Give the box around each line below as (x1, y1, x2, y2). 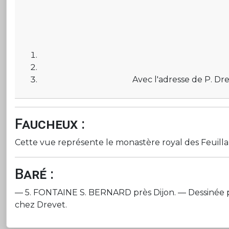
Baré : (15, 166, 54, 182)
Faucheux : (15, 116, 85, 132)
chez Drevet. (15, 200, 67, 210)
